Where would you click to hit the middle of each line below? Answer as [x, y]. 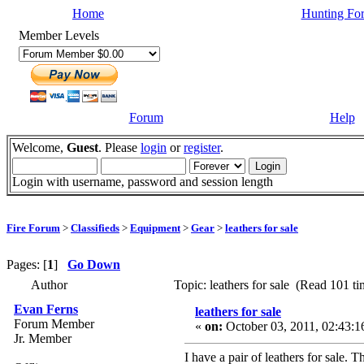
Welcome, [39, 147]
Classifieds [95, 227]
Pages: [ [27, 264]
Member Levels [59, 35]
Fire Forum [33, 227]
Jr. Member [43, 338]
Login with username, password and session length [143, 182]
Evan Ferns [46, 309]
